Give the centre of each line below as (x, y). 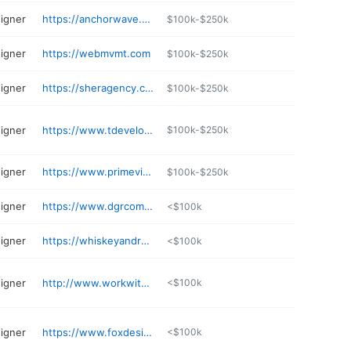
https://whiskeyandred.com (146, 241)
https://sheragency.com (150, 88)
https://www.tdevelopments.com (149, 130)
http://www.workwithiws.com (146, 282)
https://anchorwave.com (147, 19)
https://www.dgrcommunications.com (149, 206)
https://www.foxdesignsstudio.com (148, 332)
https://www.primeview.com (147, 172)
